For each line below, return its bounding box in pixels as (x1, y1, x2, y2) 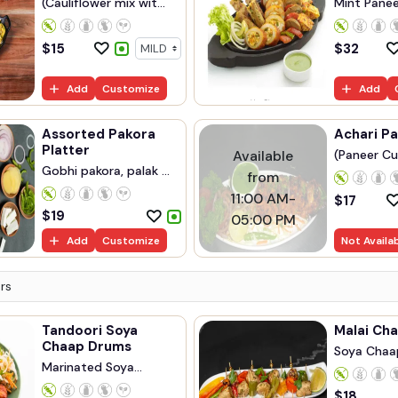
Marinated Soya (42, 359, 134, 375)
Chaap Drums (42, 338, 131, 355)
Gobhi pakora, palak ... (42, 163, 170, 179)
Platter (42, 141, 90, 159)
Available (233, 147, 293, 165)
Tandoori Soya (42, 322, 138, 339)
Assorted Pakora (42, 125, 155, 143)
